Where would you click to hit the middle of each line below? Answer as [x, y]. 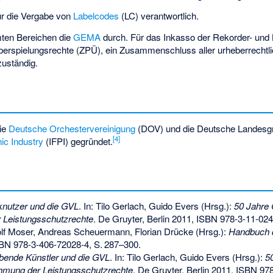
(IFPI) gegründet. [78, 141]
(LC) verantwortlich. [159, 16]
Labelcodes [96, 16]
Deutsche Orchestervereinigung [72, 128]
